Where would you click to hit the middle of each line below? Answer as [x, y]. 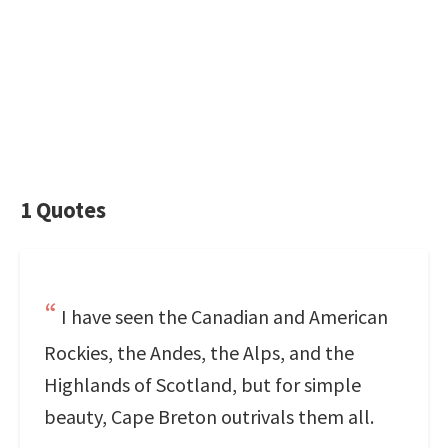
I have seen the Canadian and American [224, 316]
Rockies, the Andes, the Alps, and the [199, 352]
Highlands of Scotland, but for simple [202, 384]
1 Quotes [63, 210]
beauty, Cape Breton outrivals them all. [209, 416]
